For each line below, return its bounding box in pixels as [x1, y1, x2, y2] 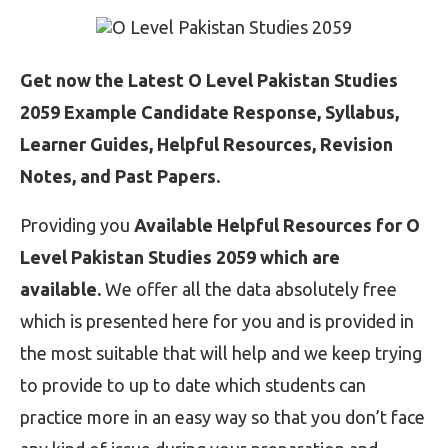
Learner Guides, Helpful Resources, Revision [20, 134, 393, 155]
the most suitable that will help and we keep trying [20, 343, 422, 364]
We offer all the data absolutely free [101, 279, 397, 300]
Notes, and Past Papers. [20, 166, 220, 187]
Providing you [20, 215, 134, 236]
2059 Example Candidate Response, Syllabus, [20, 102, 399, 123]
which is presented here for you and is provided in [20, 311, 414, 332]
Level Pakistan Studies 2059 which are [20, 247, 340, 268]
